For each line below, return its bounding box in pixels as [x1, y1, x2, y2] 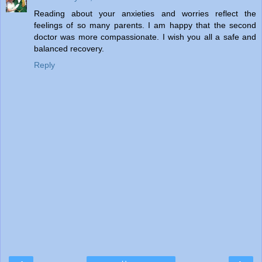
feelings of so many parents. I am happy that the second [34, 20, 256, 30]
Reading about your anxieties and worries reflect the [34, 8, 256, 18]
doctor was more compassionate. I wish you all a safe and [34, 32, 256, 42]
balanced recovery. [34, 43, 104, 53]
